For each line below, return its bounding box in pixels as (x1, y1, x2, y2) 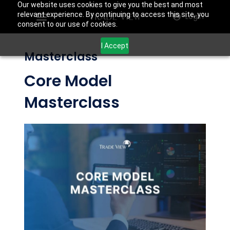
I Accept (101, 41, 129, 50)
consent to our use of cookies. (17, 20, 118, 28)
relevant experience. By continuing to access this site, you (17, 10, 209, 18)
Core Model (24, 70, 112, 92)
